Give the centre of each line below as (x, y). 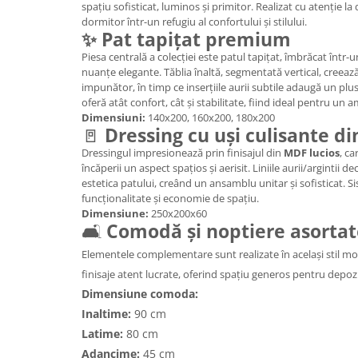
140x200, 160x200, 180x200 (210, 118)
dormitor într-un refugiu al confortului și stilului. (194, 22)
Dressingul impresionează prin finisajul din (183, 153)
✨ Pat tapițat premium (186, 40)
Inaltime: (108, 314)
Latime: (102, 334)
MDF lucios (312, 153)
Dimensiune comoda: (140, 294)
